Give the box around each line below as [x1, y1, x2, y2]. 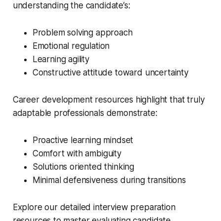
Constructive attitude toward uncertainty [32, 68, 188, 78]
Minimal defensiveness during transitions [32, 175, 186, 185]
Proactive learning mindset [32, 135, 134, 146]
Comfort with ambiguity [32, 148, 121, 159]
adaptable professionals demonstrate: [12, 108, 157, 118]
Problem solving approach [32, 28, 133, 38]
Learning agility [32, 54, 89, 65]
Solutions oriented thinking [32, 162, 135, 172]
